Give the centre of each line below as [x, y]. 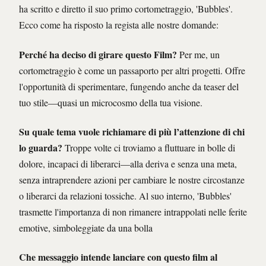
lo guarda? [41, 148]
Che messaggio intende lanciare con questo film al [118, 257]
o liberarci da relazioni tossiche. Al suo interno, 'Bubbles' [125, 196]
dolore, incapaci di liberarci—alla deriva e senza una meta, [128, 164]
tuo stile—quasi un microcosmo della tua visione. [111, 102]
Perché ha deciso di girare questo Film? [98, 54]
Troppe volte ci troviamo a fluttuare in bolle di [149, 148]
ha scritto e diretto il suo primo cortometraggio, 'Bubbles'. [126, 9]
